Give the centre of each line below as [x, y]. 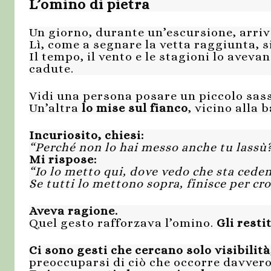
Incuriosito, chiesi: [87, 135]
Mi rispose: [63, 160]
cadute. [51, 69]
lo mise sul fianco [135, 108]
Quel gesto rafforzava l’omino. [123, 223]
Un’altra [55, 108]
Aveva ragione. [73, 211]
